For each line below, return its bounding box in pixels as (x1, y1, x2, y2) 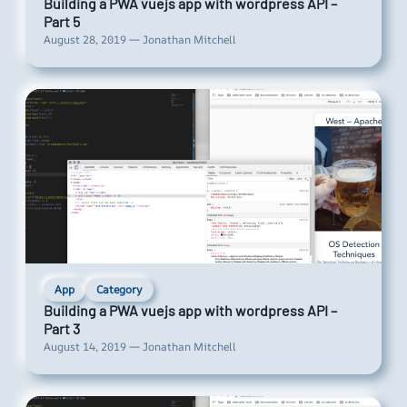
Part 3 (44, 320, 80, 338)
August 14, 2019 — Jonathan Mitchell (44, 339, 236, 355)
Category (96, 282, 143, 298)
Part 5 (44, 13, 80, 31)
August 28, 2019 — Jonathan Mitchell (44, 32, 236, 48)
